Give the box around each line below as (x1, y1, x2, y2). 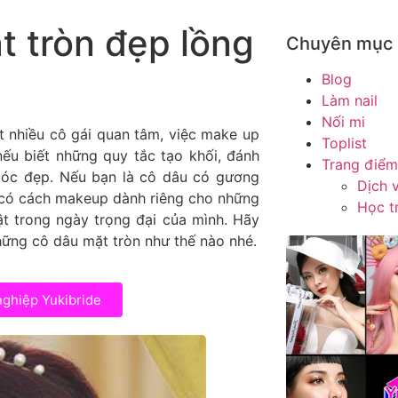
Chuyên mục (285, 33, 393, 55)
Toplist (321, 134, 367, 153)
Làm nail (321, 92, 378, 110)
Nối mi (321, 113, 365, 131)
